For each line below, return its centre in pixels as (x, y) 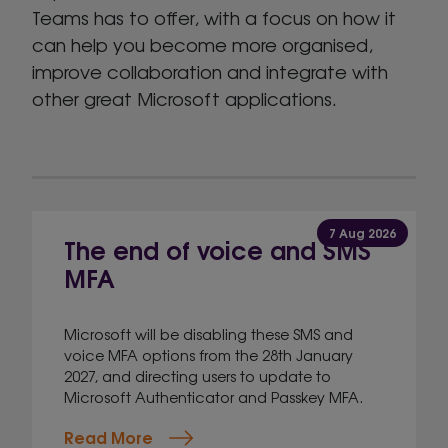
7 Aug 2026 (362, 232)
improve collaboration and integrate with (210, 71)
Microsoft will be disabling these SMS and (208, 333)
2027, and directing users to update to (197, 375)
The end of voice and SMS (217, 248)
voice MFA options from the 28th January (208, 354)
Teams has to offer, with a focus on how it (214, 17)
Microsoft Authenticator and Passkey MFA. (213, 396)
